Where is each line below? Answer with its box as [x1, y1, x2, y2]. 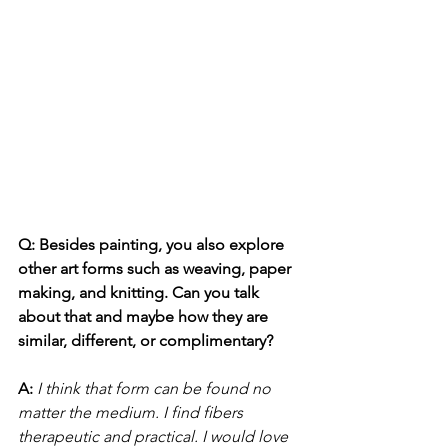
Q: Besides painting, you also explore [18, 234, 288, 254]
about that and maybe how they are [18, 306, 272, 326]
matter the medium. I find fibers [18, 402, 247, 422]
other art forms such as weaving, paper [18, 258, 295, 278]
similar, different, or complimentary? [18, 330, 273, 350]
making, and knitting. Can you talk [18, 282, 263, 302]
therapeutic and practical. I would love [18, 426, 292, 446]
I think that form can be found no [37, 378, 275, 398]
